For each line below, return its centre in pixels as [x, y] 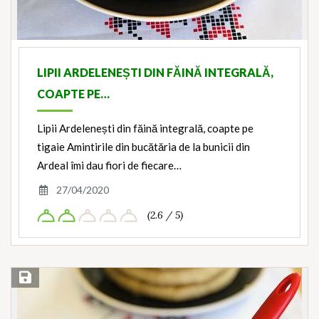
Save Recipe [43, 278]
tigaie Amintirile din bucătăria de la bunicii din [143, 147]
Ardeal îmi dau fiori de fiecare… [109, 166]
